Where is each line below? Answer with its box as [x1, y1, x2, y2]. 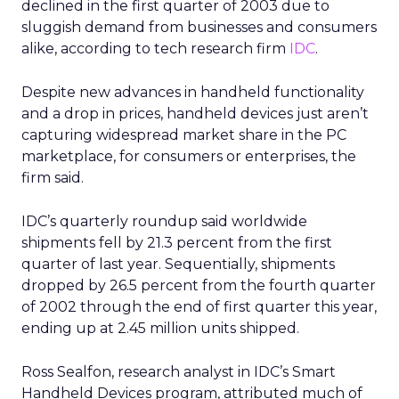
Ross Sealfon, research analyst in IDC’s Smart [21, 363, 336, 380]
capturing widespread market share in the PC [21, 126, 346, 143]
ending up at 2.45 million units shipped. [21, 320, 299, 337]
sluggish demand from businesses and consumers [21, 19, 377, 36]
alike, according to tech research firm [21, 40, 289, 57]
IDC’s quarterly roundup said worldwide [21, 213, 307, 230]
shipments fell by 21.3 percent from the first [21, 234, 332, 251]
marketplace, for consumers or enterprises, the [21, 148, 356, 165]
